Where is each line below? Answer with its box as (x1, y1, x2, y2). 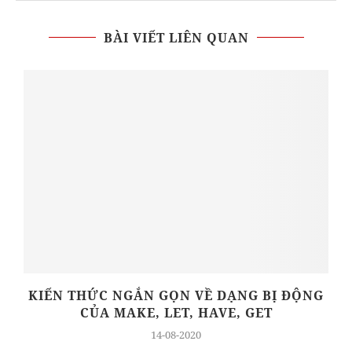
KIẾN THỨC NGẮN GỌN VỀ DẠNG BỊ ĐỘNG (28, 286, 324, 304)
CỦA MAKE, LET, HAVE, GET (79, 303, 273, 321)
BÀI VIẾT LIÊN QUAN (103, 28, 249, 46)
